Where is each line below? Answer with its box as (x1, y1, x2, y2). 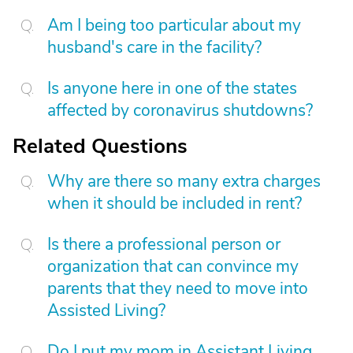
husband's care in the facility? (47, 36, 262, 58)
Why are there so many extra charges (47, 170, 321, 192)
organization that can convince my (47, 255, 299, 277)
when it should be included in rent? (47, 192, 302, 214)
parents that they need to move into (47, 277, 308, 299)
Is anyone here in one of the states (47, 77, 297, 99)
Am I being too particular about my (47, 14, 301, 36)
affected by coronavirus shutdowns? (47, 99, 313, 121)
